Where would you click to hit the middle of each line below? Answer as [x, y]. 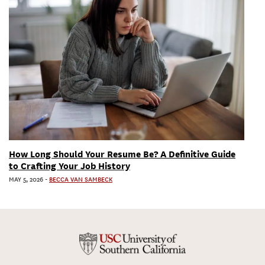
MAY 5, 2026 [26, 180]
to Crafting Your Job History [70, 166]
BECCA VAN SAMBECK [81, 180]
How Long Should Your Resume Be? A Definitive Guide [122, 154]
